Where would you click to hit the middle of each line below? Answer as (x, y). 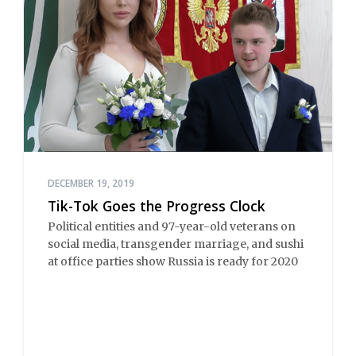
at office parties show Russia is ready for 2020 (173, 262)
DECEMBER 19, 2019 (91, 183)
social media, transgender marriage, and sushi (176, 244)
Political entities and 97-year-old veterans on (172, 227)
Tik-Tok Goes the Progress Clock (157, 205)
